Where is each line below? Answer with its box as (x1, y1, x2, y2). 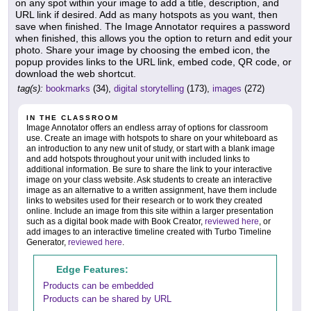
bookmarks (46, 83, 90, 94)
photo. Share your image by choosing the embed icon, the (15, 44, 270, 56)
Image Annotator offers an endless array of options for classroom (26, 122, 268, 133)
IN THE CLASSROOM (26, 113, 119, 121)
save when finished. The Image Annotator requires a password (15, 20, 290, 32)
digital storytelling (114, 83, 184, 94)
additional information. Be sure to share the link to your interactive (26, 164, 272, 174)
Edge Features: (56, 263, 128, 275)
